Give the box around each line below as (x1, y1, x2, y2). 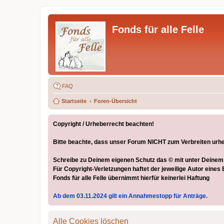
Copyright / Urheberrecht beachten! (53, 120, 154, 127)
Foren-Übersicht (94, 98, 137, 104)
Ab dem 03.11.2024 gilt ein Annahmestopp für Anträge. (53, 192, 207, 199)
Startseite (61, 98, 86, 104)
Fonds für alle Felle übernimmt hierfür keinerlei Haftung (53, 174, 209, 181)
